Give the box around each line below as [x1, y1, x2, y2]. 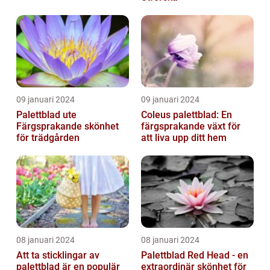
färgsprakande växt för [141, 121, 240, 133]
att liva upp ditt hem [141, 132, 227, 144]
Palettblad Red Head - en [141, 250, 248, 262]
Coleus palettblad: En [141, 109, 232, 121]
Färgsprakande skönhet [16, 121, 119, 133]
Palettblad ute [16, 109, 77, 121]
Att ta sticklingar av [16, 250, 99, 262]
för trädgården [16, 132, 80, 144]
